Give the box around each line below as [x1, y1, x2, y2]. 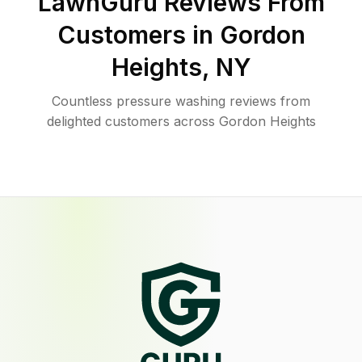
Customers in [57, 20, 220, 49]
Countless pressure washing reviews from [52, 93, 310, 109]
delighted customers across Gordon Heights [46, 113, 316, 129]
